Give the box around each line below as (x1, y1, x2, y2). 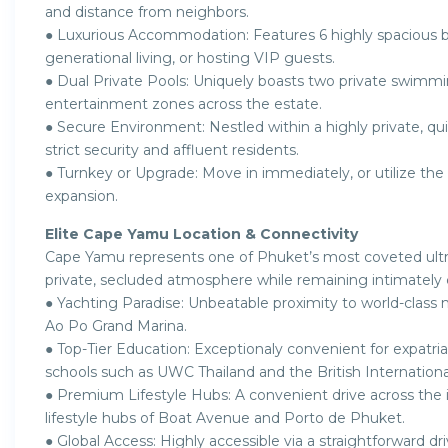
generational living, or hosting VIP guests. (45, 48, 335, 67)
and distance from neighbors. (45, 2, 249, 21)
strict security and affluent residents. (45, 140, 299, 159)
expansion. (45, 186, 118, 205)
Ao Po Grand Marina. (45, 316, 187, 335)
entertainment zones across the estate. (45, 94, 322, 113)
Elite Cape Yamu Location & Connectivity (45, 224, 358, 243)
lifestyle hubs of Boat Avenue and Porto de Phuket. (45, 408, 405, 427)
